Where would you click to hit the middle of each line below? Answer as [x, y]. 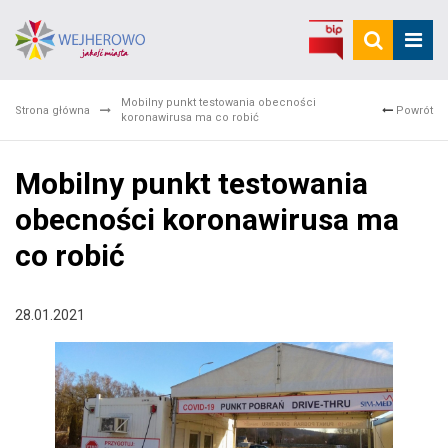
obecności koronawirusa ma [207, 219]
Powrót [413, 110]
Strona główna [52, 110]
